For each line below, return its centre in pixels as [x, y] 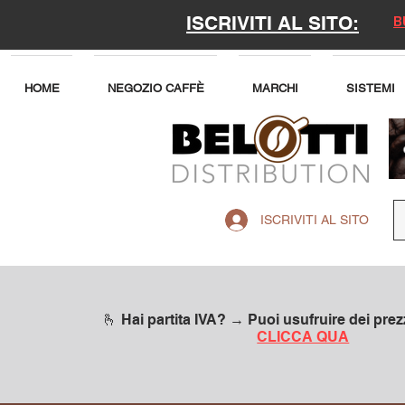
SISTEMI [370, 88]
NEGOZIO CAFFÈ [155, 88]
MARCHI [275, 88]
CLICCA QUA [303, 337]
